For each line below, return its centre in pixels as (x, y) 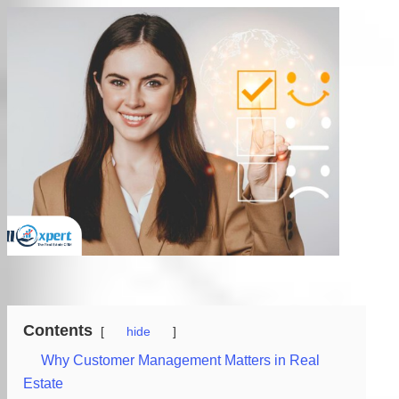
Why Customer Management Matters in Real (180, 361)
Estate (43, 384)
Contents (58, 331)
